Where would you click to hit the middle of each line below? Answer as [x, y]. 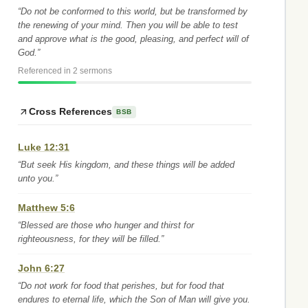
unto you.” [38, 178]
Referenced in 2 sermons [65, 71]
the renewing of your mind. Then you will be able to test [128, 25]
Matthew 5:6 [46, 208]
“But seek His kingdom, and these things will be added [126, 165]
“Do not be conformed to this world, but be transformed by [133, 11]
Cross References [70, 111]
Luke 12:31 [44, 147]
